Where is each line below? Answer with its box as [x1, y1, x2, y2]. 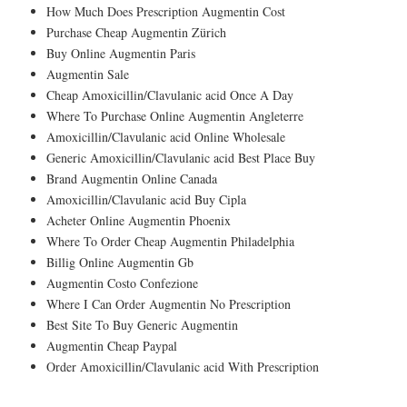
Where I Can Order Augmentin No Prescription [46, 294, 291, 313]
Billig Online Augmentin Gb [46, 253, 194, 271]
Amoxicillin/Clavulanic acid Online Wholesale [46, 127, 285, 145]
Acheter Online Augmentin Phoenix [46, 211, 231, 229]
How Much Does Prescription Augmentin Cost [46, 2, 285, 20]
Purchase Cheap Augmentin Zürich [46, 23, 226, 41]
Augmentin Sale [46, 65, 129, 83]
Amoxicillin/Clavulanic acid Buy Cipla [46, 190, 246, 208]
